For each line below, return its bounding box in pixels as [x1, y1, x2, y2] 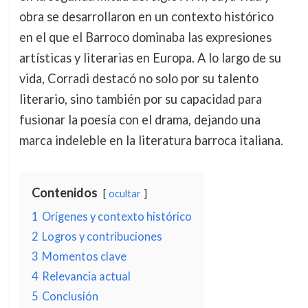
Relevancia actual [41, 269, 131, 283]
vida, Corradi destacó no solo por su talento [19, 71, 258, 87]
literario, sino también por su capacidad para [19, 91, 262, 107]
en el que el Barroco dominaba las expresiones [19, 30, 272, 45]
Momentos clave [41, 250, 126, 263]
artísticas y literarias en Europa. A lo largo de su [19, 50, 281, 66]
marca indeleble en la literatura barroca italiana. [19, 133, 283, 148]
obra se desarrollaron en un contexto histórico [19, 9, 274, 25]
